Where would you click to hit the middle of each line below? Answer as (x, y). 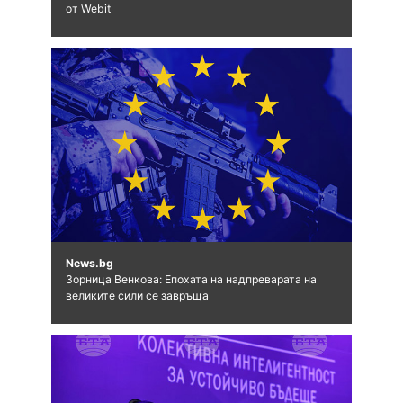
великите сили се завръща (137, 296)
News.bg (89, 264)
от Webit (88, 9)
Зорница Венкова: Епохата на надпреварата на (191, 280)
